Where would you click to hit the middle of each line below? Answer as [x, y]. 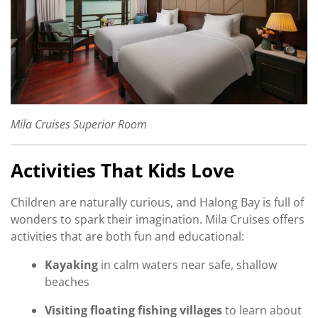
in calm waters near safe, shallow [187, 264]
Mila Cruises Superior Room [79, 124]
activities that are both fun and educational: [127, 236]
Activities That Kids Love [122, 170]
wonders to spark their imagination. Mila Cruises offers [158, 219]
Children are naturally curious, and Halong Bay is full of [157, 202]
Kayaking [71, 264]
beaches [67, 281]
